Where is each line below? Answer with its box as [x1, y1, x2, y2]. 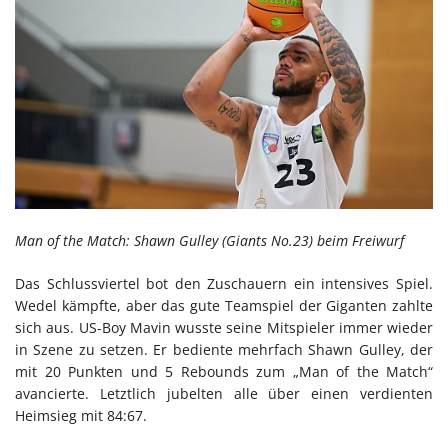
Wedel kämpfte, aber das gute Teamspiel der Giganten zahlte [15, 295, 433, 315]
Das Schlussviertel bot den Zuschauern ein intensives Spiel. [15, 273, 433, 293]
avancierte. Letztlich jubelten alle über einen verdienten [15, 383, 433, 403]
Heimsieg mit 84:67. [15, 405, 147, 425]
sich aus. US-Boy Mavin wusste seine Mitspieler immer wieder [15, 317, 433, 337]
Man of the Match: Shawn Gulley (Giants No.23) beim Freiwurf [15, 230, 404, 250]
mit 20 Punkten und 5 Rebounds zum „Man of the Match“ [15, 361, 433, 381]
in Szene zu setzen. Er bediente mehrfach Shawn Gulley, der [15, 339, 433, 359]
